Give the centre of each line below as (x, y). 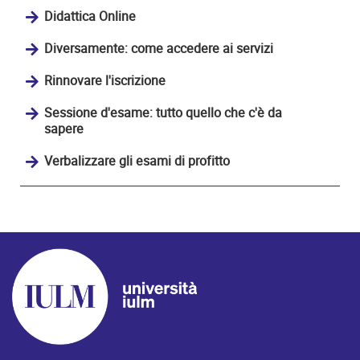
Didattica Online (90, 16)
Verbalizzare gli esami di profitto (137, 161)
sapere (64, 129)
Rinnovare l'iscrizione (105, 80)
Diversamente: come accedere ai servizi (159, 48)
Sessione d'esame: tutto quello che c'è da (163, 112)
